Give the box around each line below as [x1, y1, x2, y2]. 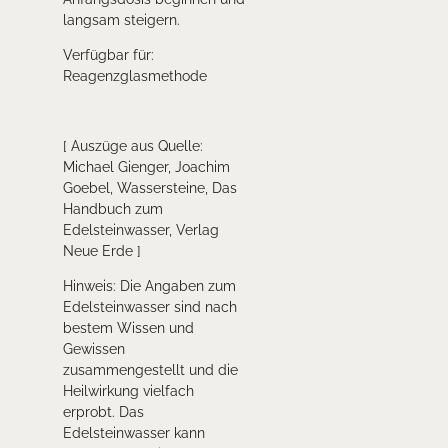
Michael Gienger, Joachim [62, 159, 230, 176]
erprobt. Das [62, 404, 144, 421]
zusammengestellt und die [62, 362, 238, 379]
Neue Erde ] [62, 243, 141, 260]
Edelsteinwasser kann [62, 425, 205, 442]
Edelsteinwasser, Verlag [62, 222, 219, 239]
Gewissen [62, 341, 125, 358]
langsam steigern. [62, 12, 180, 29]
